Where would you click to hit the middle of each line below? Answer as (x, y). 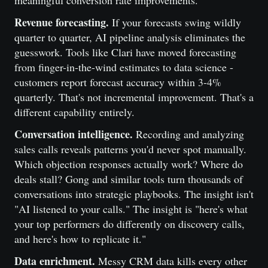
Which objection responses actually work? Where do (129, 164)
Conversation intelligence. (74, 134)
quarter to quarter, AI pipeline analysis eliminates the (130, 37)
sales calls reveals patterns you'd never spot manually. (130, 149)
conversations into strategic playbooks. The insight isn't (134, 194)
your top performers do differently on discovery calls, (130, 224)
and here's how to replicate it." (80, 239)
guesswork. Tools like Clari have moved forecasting (125, 52)
